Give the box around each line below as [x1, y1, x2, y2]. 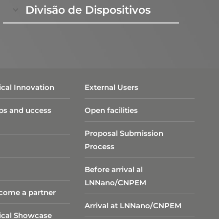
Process [85, 141, 115, 151]
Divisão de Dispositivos [25, 3, 151, 17]
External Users [85, 82, 139, 92]
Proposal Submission [85, 128, 164, 138]
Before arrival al [85, 164, 143, 174]
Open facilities [85, 105, 138, 115]
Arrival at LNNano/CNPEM [85, 200, 182, 210]
